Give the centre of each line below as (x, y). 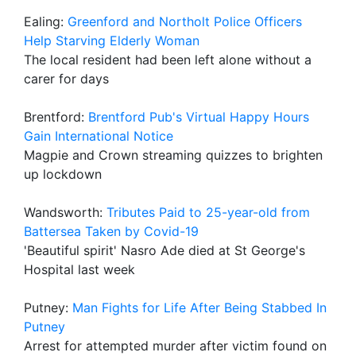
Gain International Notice (99, 136)
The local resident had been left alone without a (168, 60)
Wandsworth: (65, 212)
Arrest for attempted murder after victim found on (175, 346)
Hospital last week (79, 269)
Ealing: (46, 21)
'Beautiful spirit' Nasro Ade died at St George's (164, 250)
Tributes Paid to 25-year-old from (208, 212)
